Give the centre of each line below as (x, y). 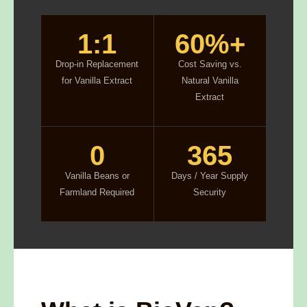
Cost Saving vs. (210, 64)
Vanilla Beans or (97, 176)
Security (210, 192)
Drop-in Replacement (97, 64)
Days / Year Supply (210, 176)
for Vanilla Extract (97, 81)
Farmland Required (97, 192)
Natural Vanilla (210, 81)
